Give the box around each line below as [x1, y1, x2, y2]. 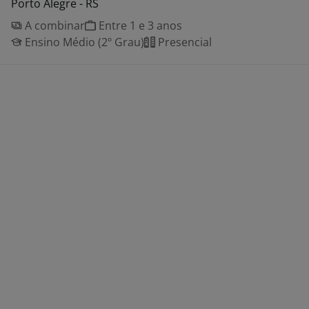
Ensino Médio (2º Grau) [22, 34, 144, 50]
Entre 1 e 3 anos [96, 18, 182, 33]
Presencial [155, 34, 212, 50]
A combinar [22, 18, 85, 33]
